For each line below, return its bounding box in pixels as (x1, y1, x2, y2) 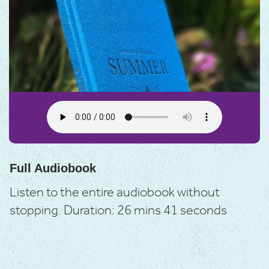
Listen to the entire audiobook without (10, 180, 220, 206)
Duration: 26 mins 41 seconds (64, 198, 227, 224)
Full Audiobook (10, 162, 96, 175)
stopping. (10, 198, 64, 224)
